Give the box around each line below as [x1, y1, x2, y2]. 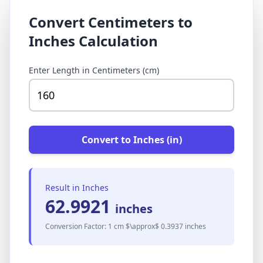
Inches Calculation [29, 31, 158, 50]
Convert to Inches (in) [81, 133, 182, 146]
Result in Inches [45, 182, 109, 193]
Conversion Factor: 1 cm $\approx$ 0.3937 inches [45, 221, 206, 231]
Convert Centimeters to [29, 12, 193, 32]
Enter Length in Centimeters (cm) [29, 65, 159, 76]
